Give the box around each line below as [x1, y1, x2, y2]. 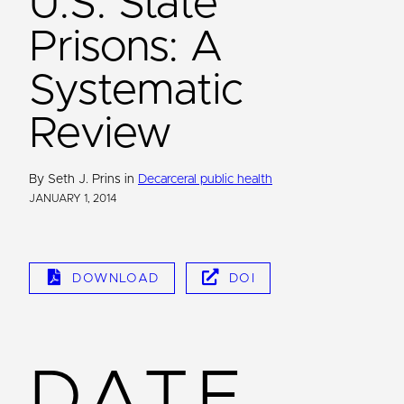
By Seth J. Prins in [29, 172, 138, 186]
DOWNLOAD [72, 271, 160, 285]
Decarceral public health [138, 172, 272, 186]
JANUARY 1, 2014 [29, 192, 117, 204]
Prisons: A [29, 25, 224, 69]
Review [29, 112, 171, 156]
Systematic [29, 69, 243, 113]
